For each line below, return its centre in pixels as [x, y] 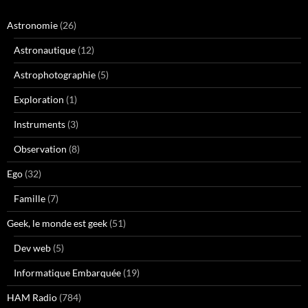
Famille [30, 199]
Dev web [32, 248]
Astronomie [32, 25]
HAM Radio [32, 298]
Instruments [40, 124]
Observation [40, 149]
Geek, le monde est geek [57, 223]
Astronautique [45, 50]
